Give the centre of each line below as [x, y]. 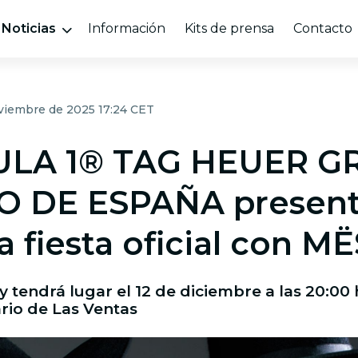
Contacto [322, 28]
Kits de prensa [229, 28]
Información [126, 28]
